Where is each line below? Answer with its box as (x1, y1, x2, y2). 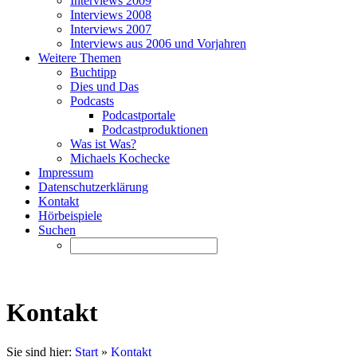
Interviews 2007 (70, 22, 151, 36)
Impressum (38, 166, 93, 179)
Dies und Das (70, 80, 139, 93)
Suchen (38, 223, 76, 237)
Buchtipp (70, 65, 116, 79)
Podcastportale (102, 108, 175, 122)
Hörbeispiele (38, 209, 102, 222)
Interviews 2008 (70, 8, 151, 22)
